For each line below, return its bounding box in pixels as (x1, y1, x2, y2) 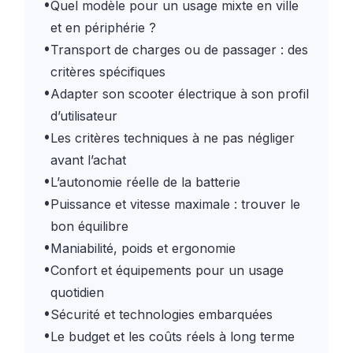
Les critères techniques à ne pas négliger (50, 129, 295, 146)
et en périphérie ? (50, 19, 157, 35)
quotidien (50, 284, 105, 300)
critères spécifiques (50, 63, 166, 80)
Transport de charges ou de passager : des (50, 41, 309, 58)
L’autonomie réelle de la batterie (50, 173, 241, 190)
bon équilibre (50, 217, 129, 234)
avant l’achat (50, 151, 127, 168)
